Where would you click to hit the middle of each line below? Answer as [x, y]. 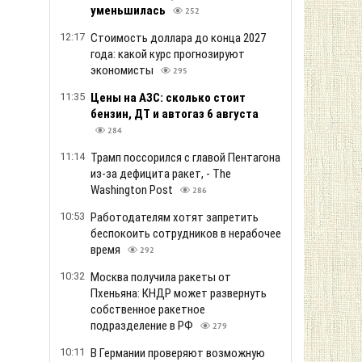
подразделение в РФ [143, 326]
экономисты [123, 70]
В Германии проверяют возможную [178, 353]
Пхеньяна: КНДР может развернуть [179, 293]
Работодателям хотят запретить [175, 217]
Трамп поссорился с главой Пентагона [185, 158]
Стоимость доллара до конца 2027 [178, 38]
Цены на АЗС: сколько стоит [168, 98]
